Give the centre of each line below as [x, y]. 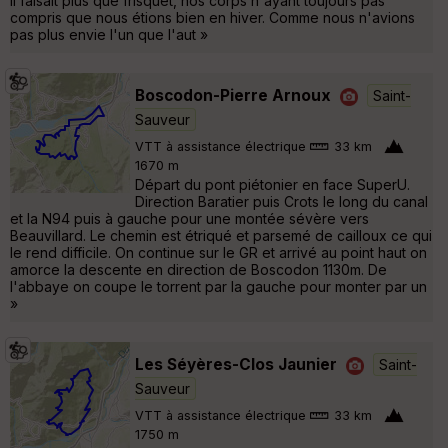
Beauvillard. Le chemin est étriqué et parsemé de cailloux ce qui [221, 235]
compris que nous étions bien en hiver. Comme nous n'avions [212, 17]
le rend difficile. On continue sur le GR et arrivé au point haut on [218, 252]
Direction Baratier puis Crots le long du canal [281, 201]
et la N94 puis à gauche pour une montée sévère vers [189, 218]
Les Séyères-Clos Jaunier [236, 364]
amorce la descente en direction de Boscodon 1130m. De [198, 269]
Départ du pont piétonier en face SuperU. [272, 184]
